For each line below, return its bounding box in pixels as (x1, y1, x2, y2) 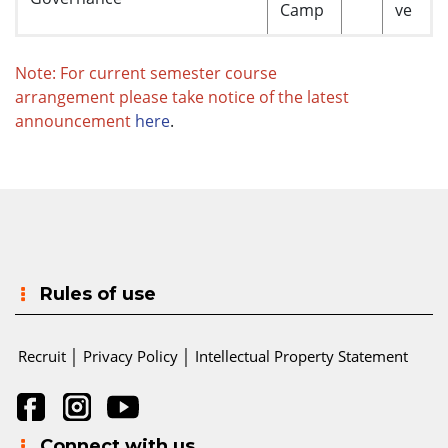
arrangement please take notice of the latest (15, 86, 349, 108)
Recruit (17, 346, 66, 366)
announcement (15, 110, 131, 132)
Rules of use (40, 283, 156, 305)
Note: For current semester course (15, 62, 277, 84)
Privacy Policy (82, 346, 178, 366)
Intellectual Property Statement (194, 346, 408, 366)
